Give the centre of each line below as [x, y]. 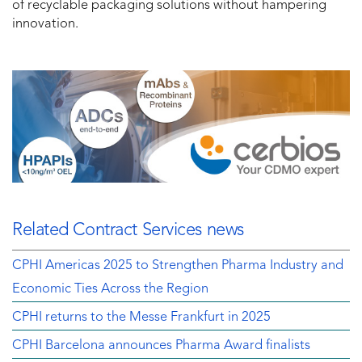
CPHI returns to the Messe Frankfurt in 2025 [141, 317]
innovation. [45, 24]
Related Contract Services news [128, 230]
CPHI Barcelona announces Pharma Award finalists [161, 345]
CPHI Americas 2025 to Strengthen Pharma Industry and [178, 265]
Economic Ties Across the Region [110, 289]
